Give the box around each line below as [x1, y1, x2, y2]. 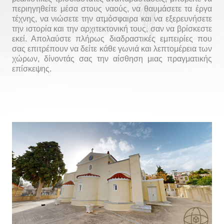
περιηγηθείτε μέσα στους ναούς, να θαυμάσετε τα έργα [12, 4, 212, 13]
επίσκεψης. [12, 64, 51, 73]
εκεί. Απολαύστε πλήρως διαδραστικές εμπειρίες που [12, 34, 212, 43]
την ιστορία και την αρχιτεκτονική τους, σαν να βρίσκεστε [12, 24, 212, 33]
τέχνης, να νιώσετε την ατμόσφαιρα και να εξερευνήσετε [12, 14, 212, 23]
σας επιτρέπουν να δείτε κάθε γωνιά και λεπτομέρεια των [12, 44, 212, 53]
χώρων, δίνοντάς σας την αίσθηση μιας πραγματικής [12, 54, 212, 63]
